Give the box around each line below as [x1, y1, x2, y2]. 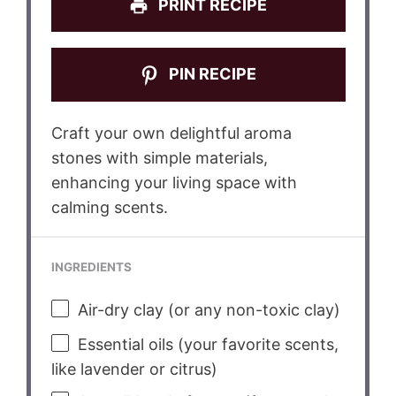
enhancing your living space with [50, 173, 297, 193]
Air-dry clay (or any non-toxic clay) [77, 301, 340, 320]
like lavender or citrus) [50, 359, 217, 378]
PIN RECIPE [165, 65, 257, 84]
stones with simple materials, [50, 148, 268, 168]
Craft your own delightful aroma [50, 124, 292, 143]
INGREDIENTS [50, 260, 132, 275]
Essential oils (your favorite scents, [77, 335, 339, 354]
